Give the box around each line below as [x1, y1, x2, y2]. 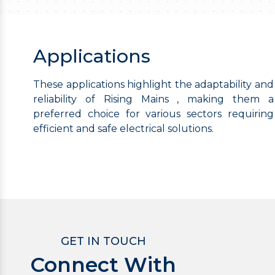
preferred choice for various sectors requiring [33, 108, 274, 120]
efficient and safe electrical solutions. [33, 123, 214, 135]
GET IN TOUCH [60, 234, 146, 249]
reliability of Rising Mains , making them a [33, 93, 274, 106]
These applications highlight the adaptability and [33, 79, 274, 91]
